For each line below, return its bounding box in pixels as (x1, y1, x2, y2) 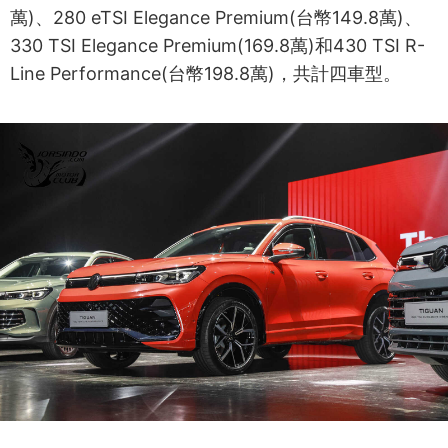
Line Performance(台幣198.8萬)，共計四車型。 (10, 62, 401, 84)
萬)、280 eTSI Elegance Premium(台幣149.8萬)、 (10, 6, 422, 28)
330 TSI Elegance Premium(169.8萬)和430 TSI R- (10, 34, 425, 56)
